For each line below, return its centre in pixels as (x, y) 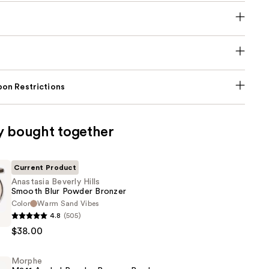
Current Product (45, 168)
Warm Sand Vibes (68, 204)
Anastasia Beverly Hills (56, 182)
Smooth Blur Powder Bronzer (69, 192)
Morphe (27, 261)
